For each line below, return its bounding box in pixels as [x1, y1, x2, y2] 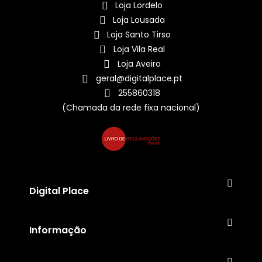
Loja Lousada [113, 14, 165, 26]
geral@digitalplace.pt [95, 73, 182, 85]
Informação [29, 223, 87, 237]
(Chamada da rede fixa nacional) [62, 102, 200, 114]
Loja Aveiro [117, 58, 161, 70]
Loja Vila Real [113, 43, 165, 56]
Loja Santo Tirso [107, 29, 171, 41]
